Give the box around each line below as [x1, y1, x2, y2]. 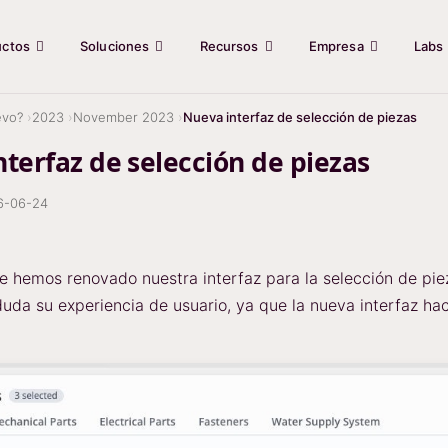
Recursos [199, 38, 259, 54]
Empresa [308, 38, 364, 54]
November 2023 [73, 109, 174, 125]
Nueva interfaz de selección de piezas [183, 109, 417, 125]
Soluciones [80, 38, 150, 54]
